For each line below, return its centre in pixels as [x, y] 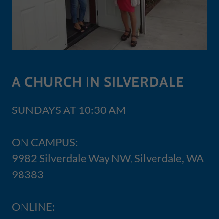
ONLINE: [33, 206]
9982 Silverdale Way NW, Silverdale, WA [108, 158]
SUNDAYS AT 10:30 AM [69, 109]
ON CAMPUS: [46, 142]
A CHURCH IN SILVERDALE [98, 81]
